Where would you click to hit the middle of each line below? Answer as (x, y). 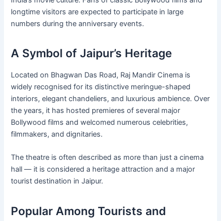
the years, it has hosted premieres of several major (96, 111)
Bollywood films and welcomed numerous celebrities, (100, 123)
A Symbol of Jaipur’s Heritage (92, 54)
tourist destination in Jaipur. (57, 181)
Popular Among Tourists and (89, 211)
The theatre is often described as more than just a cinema (108, 158)
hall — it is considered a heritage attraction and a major (103, 169)
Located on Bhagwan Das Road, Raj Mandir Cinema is (101, 75)
